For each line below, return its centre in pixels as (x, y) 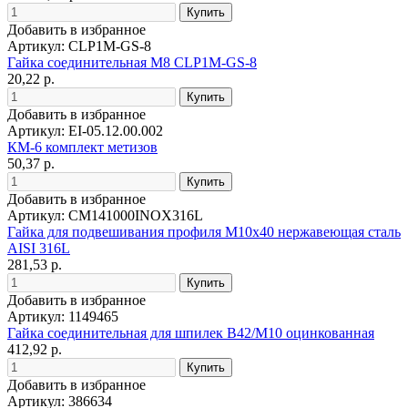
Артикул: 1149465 (63, 316)
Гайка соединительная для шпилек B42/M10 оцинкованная (191, 332)
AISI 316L (39, 248)
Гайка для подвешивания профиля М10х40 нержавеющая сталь (204, 231)
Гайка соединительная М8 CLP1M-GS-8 (132, 62)
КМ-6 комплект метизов (82, 147)
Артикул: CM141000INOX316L (105, 215)
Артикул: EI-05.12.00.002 (85, 130)
